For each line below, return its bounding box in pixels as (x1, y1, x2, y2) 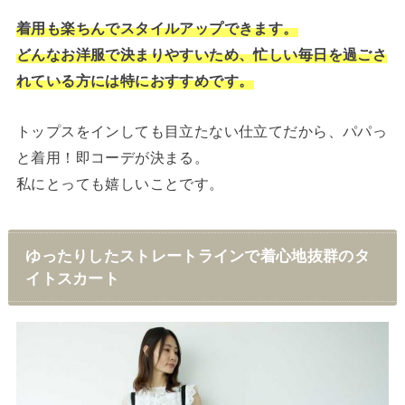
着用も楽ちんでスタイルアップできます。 (15, 20, 298, 37)
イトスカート (25, 269, 120, 288)
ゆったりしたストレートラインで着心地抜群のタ (25, 247, 370, 266)
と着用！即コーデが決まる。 (15, 148, 210, 165)
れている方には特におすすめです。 (15, 72, 254, 89)
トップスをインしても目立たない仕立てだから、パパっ (15, 122, 388, 139)
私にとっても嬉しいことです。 (15, 174, 224, 192)
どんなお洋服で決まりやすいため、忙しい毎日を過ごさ (15, 46, 388, 63)
